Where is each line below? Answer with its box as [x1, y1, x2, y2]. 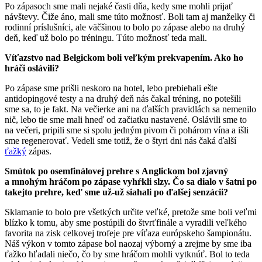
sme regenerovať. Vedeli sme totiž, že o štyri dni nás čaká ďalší [5, 135, 236, 146]
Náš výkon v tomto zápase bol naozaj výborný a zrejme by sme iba [5, 238, 251, 249]
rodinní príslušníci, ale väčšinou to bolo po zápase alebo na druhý [5, 22, 245, 32]
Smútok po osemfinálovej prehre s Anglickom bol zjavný [5, 166, 228, 176]
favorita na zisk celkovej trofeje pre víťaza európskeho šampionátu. [5, 227, 251, 238]
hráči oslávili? [5, 63, 59, 73]
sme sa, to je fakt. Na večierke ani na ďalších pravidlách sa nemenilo [5, 104, 256, 114]
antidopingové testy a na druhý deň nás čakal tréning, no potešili [5, 93, 241, 104]
